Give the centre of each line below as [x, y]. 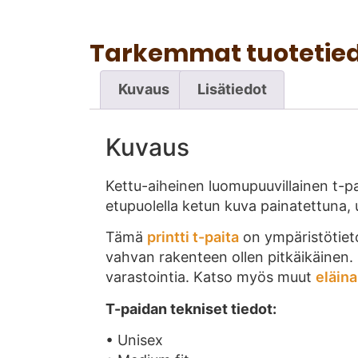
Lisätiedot [232, 89]
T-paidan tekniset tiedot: [191, 308]
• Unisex [134, 340]
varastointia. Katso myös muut [211, 277]
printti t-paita [193, 237]
